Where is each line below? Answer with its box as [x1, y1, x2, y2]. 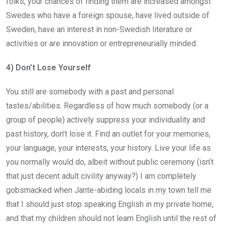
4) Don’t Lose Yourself [6, 62, 91, 72]
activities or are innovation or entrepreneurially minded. [6, 38, 197, 48]
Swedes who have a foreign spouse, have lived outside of [6, 10, 209, 20]
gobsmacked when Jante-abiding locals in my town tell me [6, 185, 211, 195]
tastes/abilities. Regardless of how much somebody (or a [6, 100, 208, 110]
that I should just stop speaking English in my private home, [6, 199, 213, 209]
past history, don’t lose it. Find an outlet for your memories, [6, 129, 210, 139]
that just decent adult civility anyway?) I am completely [6, 171, 196, 181]
